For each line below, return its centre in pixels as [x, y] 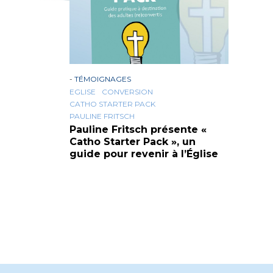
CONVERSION [127, 92]
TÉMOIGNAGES [103, 79]
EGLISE [83, 92]
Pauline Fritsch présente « [138, 129]
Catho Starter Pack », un [133, 142]
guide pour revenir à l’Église [144, 154]
